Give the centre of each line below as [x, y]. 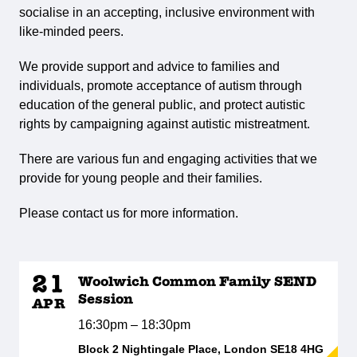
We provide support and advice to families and [149, 67]
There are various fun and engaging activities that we [168, 159]
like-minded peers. [71, 31]
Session [106, 300]
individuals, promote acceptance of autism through [161, 86]
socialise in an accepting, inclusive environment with [167, 12]
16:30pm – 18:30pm [135, 325]
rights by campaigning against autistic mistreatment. [165, 124]
